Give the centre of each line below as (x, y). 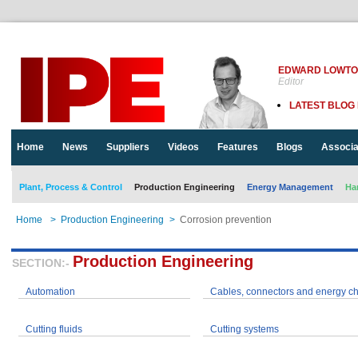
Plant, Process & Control (71, 187)
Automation (51, 292)
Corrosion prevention (226, 220)
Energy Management (290, 187)
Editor (291, 82)
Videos (183, 147)
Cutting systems (245, 329)
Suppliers (128, 147)
